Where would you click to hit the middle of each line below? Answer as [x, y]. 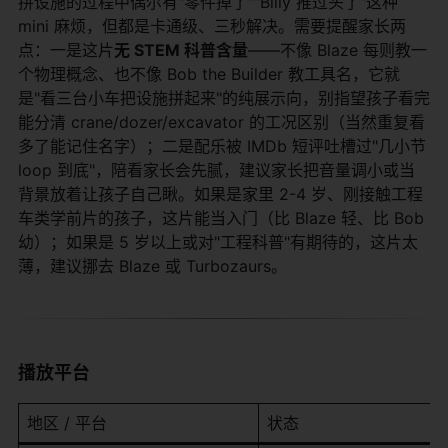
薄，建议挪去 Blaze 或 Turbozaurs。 [152, 265]
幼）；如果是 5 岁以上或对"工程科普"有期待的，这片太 [218, 241]
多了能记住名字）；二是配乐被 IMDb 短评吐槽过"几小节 [222, 145]
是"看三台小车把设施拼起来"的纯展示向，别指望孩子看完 [224, 97]
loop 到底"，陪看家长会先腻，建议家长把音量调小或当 [216, 169]
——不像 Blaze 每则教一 [337, 49]
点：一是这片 [66, 49]
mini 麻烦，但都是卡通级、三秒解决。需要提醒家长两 [212, 25]
